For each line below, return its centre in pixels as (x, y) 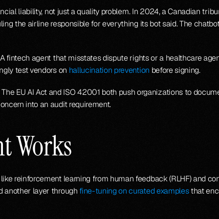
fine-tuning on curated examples (134, 191)
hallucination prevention (109, 70)
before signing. (175, 70)
